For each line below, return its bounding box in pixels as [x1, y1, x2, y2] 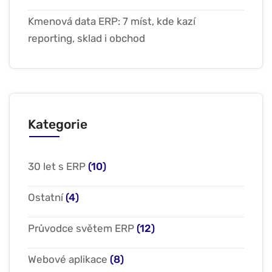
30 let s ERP [28, 160, 86, 172]
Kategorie [28, 117, 87, 132]
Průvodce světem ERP [28, 222, 134, 234]
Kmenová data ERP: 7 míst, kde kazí [28, 15, 195, 27]
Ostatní [28, 191, 63, 203]
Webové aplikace [28, 253, 107, 265]
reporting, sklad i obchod [28, 32, 145, 44]
